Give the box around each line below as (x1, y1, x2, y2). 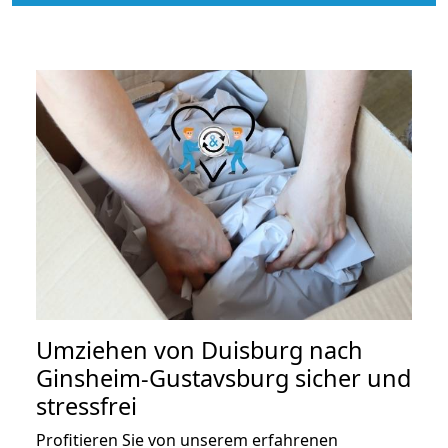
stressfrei (36, 390, 137, 423)
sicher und (289, 362, 411, 395)
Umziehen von (36, 334, 201, 367)
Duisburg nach (201, 334, 363, 367)
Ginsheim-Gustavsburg (36, 362, 289, 395)
